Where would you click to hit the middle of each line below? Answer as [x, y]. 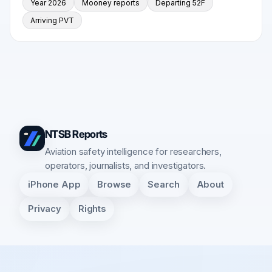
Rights [92, 209]
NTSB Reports [76, 134]
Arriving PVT [52, 21]
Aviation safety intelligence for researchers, [133, 152]
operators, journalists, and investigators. [126, 166]
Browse [114, 184]
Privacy [45, 209]
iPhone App [54, 184]
